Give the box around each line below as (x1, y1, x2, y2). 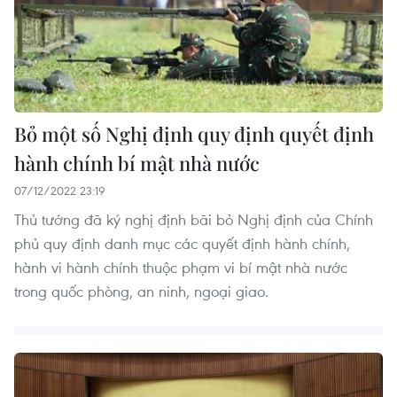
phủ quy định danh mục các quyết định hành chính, (14, 232, 350, 253)
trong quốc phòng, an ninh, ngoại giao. (14, 280, 269, 301)
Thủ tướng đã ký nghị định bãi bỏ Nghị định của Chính (14, 208, 373, 230)
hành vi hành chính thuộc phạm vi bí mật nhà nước (14, 256, 347, 277)
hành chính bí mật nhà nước (14, 149, 260, 176)
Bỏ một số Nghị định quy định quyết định (14, 120, 374, 147)
